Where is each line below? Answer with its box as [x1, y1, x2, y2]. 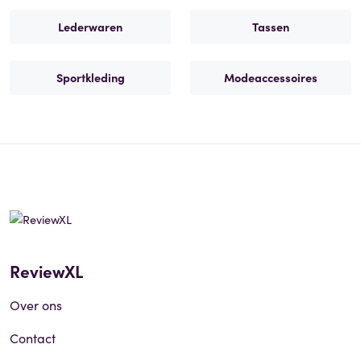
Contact [10, 328, 56, 346]
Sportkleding [56, 68, 125, 85]
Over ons [10, 295, 62, 313]
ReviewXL [10, 258, 83, 283]
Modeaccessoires [224, 68, 317, 85]
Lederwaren [58, 18, 122, 35]
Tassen [252, 18, 289, 35]
